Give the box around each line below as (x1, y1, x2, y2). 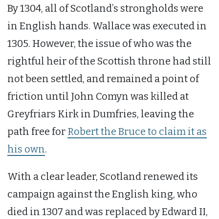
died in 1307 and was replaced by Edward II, (7, 205, 208, 218)
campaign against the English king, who (7, 188, 197, 200)
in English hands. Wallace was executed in (7, 20, 207, 32)
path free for (7, 125, 67, 137)
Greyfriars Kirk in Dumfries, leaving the (7, 108, 194, 120)
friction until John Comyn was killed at (7, 90, 189, 102)
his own (7, 143, 45, 155)
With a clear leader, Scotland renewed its (7, 170, 198, 182)
